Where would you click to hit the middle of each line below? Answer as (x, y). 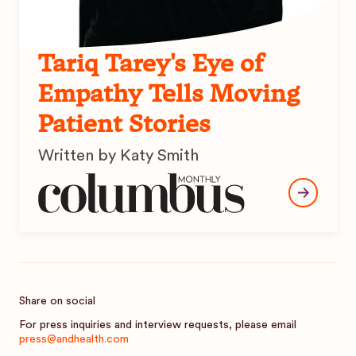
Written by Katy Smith (118, 155)
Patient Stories (124, 123)
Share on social (57, 301)
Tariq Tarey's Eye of (151, 63)
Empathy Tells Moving (169, 93)
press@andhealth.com (74, 339)
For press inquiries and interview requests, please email (158, 325)
